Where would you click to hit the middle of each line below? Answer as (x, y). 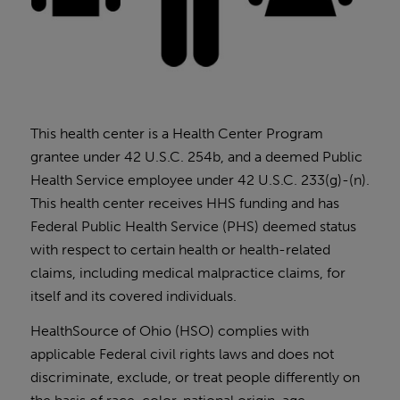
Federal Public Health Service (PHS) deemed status (193, 226)
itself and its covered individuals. (133, 296)
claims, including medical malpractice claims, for (187, 272)
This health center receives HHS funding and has (184, 203)
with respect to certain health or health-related (180, 249)
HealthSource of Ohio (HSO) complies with (169, 331)
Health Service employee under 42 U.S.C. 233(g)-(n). (200, 179)
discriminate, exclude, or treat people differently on (195, 378)
